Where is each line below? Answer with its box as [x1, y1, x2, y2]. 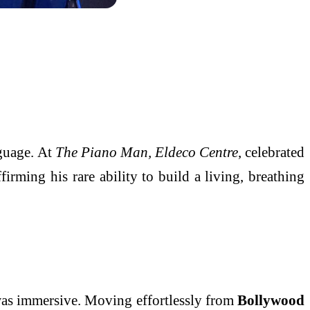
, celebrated [237, 144, 305, 161]
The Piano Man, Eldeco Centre [55, 144, 238, 161]
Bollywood [237, 291, 304, 308]
